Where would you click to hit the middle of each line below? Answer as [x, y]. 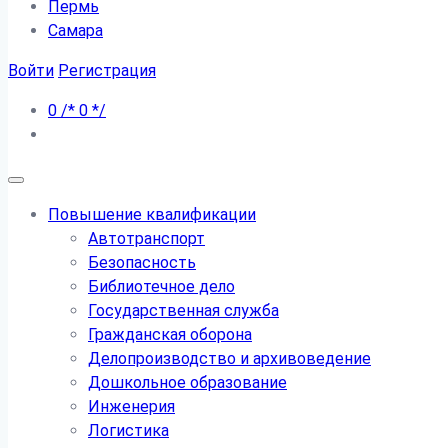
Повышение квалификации [152, 214]
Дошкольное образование [187, 382]
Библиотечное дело [161, 286]
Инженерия [131, 406]
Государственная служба [183, 310]
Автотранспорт [146, 238]
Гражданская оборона [170, 334]
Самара [75, 30]
